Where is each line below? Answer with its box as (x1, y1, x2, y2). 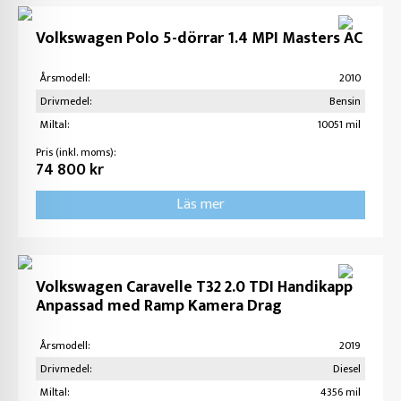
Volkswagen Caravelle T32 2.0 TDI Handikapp (36, 274, 353, 301)
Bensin (329, 92, 361, 110)
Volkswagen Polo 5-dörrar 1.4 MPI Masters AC (36, 25, 363, 52)
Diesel (333, 360, 361, 378)
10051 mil (318, 115, 361, 133)
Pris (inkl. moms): (36, 143, 116, 161)
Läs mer (176, 192, 225, 217)
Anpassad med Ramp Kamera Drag (36, 293, 282, 320)
